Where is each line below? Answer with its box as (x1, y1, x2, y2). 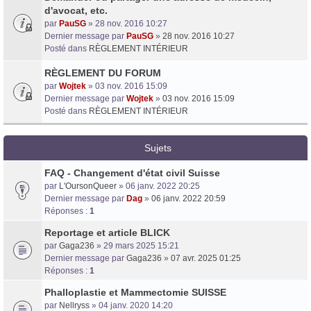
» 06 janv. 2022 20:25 (117, 180, 200, 191)
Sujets (144, 142, 171, 153)
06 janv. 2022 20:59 (151, 193, 226, 203)
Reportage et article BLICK (44, 226, 170, 238)
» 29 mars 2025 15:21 (94, 240, 179, 251)
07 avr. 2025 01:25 (171, 253, 241, 263)
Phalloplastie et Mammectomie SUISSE (44, 286, 226, 298)
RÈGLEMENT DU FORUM (44, 67, 161, 78)
